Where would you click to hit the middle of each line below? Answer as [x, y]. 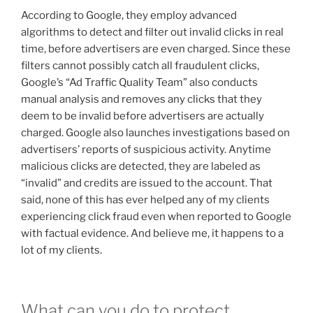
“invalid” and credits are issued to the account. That [147, 183]
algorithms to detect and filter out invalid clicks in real [152, 32]
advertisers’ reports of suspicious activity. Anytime [146, 149]
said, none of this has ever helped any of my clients [145, 199]
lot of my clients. [61, 250]
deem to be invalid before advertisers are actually [143, 116]
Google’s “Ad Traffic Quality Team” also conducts [139, 82]
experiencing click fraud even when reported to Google [156, 216]
